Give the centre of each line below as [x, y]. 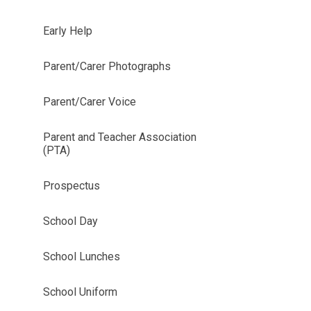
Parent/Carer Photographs [107, 66]
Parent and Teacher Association [119, 137]
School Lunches [81, 257]
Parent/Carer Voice [89, 102]
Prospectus [71, 186]
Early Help [67, 31]
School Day [70, 221]
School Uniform [80, 292]
